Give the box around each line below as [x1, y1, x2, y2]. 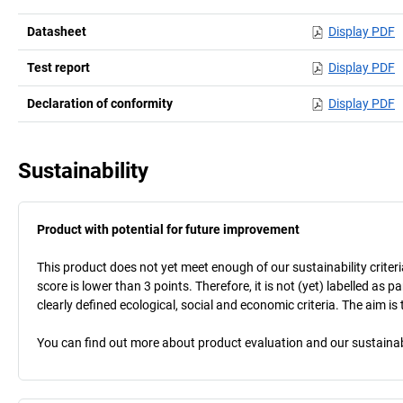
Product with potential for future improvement [37, 221, 300, 237]
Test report [27, 59, 90, 75]
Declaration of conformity [27, 95, 173, 111]
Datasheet [27, 23, 86, 39]
